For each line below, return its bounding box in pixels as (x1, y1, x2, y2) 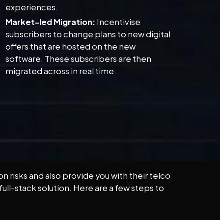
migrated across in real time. (5, 66, 117, 77)
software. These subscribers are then (5, 54, 152, 64)
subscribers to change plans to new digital (5, 29, 171, 40)
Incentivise (95, 17, 141, 27)
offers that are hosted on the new (5, 41, 136, 52)
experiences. (5, 2, 58, 13)
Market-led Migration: (5, 17, 96, 27)
